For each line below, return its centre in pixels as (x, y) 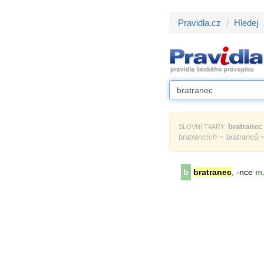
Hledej (246, 23)
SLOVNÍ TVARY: (202, 127)
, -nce (242, 172)
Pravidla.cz (199, 23)
